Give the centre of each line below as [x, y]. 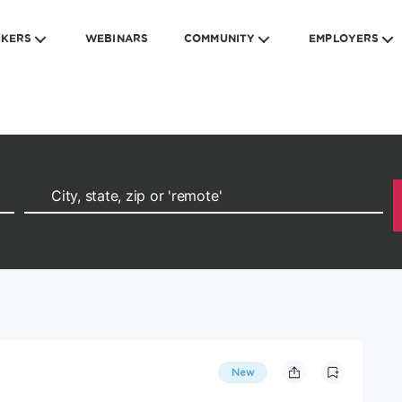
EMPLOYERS [344, 38]
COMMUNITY [220, 38]
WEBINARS [117, 38]
